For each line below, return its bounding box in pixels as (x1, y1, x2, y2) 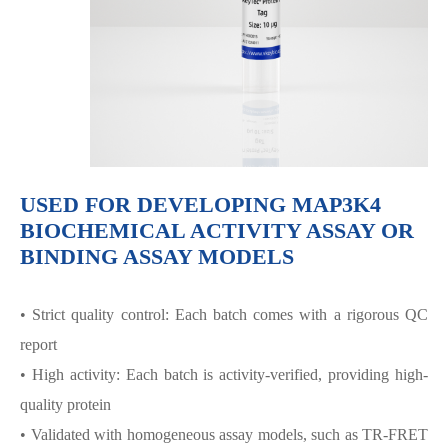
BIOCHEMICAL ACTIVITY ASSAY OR (20, 218, 414, 243)
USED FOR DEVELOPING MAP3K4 (20, 192, 381, 217)
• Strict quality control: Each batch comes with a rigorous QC (20, 306, 428, 323)
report (20, 336, 57, 353)
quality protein (20, 396, 111, 413)
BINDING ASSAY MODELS (20, 244, 294, 269)
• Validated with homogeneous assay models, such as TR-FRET (20, 426, 428, 443)
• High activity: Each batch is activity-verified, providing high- (20, 366, 428, 383)
